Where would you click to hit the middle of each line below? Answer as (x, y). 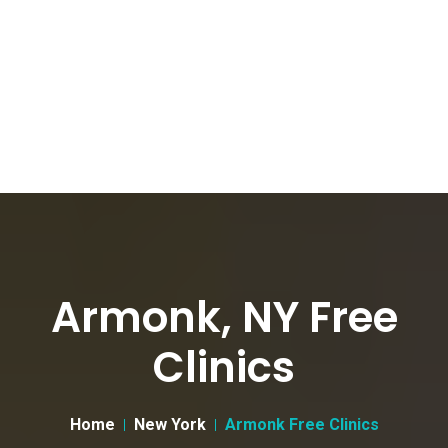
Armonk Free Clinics (301, 424)
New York (169, 424)
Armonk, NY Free (224, 317)
